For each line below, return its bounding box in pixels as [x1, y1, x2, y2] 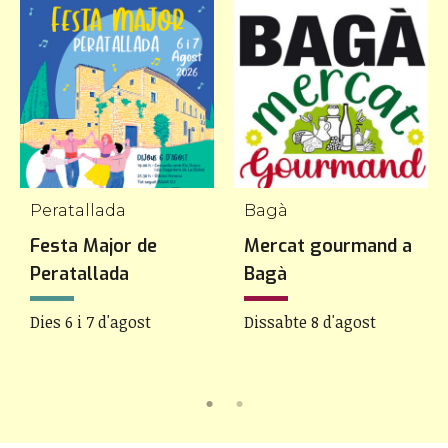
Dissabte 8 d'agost [244, 310, 376, 333]
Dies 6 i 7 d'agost [30, 310, 151, 333]
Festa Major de [30, 233, 157, 258]
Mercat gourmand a [244, 233, 412, 258]
